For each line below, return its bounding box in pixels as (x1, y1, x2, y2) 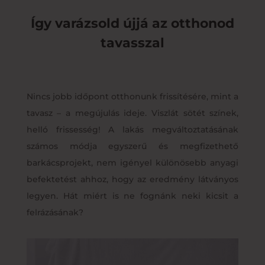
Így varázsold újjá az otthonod (30, 15, 234, 31)
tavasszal (100, 34, 164, 51)
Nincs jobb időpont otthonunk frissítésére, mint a (26, 91, 239, 102)
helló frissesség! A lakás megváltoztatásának (26, 124, 239, 135)
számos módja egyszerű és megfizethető (26, 140, 239, 151)
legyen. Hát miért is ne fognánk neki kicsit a (26, 190, 239, 201)
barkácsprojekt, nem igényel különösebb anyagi (26, 157, 239, 168)
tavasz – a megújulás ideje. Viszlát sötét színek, (26, 107, 239, 118)
